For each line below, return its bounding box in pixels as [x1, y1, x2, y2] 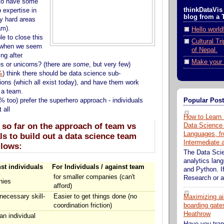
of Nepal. [191, 46, 217, 53]
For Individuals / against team [52, 163, 144, 170]
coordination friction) [53, 202, 112, 209]
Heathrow [183, 210, 210, 218]
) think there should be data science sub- [2, 70, 120, 77]
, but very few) [89, 61, 130, 68]
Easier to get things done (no [53, 193, 137, 200]
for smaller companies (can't [53, 173, 135, 180]
